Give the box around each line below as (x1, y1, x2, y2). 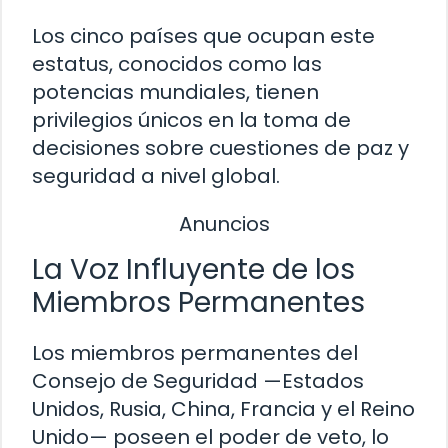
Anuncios (178, 209, 270, 238)
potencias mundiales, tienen (32, 77, 319, 106)
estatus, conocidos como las (32, 49, 322, 78)
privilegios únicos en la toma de (32, 105, 351, 134)
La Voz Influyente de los (32, 249, 355, 289)
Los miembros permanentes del (32, 338, 358, 367)
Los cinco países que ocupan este (32, 21, 375, 50)
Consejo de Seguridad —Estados (32, 366, 364, 395)
